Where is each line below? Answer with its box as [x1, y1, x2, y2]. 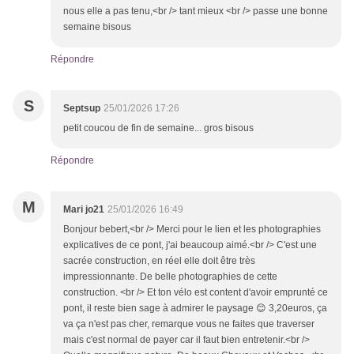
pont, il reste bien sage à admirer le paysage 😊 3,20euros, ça [63, 303, 327, 314]
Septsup [63, 103, 100, 115]
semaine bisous [63, 21, 131, 33]
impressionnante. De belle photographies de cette [63, 271, 277, 283]
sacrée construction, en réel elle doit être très [63, 255, 255, 267]
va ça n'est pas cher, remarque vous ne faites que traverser [63, 318, 314, 330]
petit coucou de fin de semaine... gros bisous [63, 122, 254, 134]
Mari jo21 [63, 204, 104, 216]
